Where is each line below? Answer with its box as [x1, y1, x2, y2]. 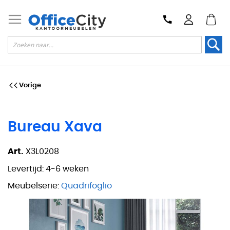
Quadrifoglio [61, 182, 112, 190]
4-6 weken [46, 164, 89, 173]
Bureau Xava [8, 120, 102, 135]
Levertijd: [8, 164, 44, 173]
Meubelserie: [8, 182, 59, 190]
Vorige [19, 82, 41, 89]
